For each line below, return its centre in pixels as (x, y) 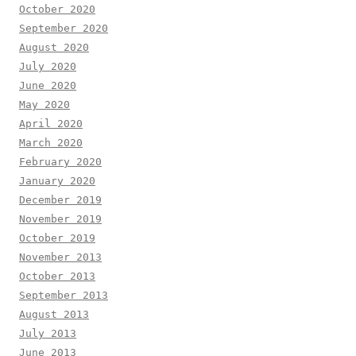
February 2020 (60, 161)
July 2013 (48, 333)
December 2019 (60, 199)
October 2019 (57, 238)
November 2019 (60, 219)
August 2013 (54, 314)
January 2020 (57, 180)
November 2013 (60, 257)
